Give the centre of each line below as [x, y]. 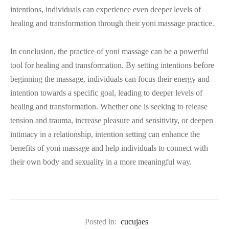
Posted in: [101, 221]
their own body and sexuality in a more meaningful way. [101, 162]
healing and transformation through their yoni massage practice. [112, 24]
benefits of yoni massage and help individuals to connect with [109, 148]
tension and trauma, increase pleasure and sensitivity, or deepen [112, 121]
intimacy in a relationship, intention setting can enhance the [105, 134]
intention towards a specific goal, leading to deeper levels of [106, 93]
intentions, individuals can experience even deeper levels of [106, 10]
